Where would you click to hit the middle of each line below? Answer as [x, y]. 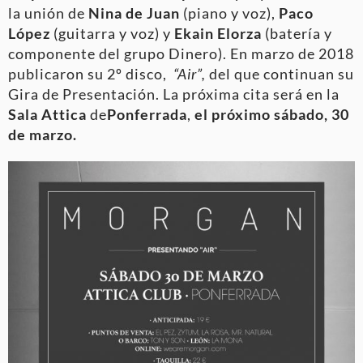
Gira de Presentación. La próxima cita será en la [174, 94]
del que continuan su [282, 73]
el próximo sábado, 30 [272, 114]
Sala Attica [47, 114]
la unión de [47, 13]
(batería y [297, 33]
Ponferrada [147, 114]
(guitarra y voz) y [112, 33]
